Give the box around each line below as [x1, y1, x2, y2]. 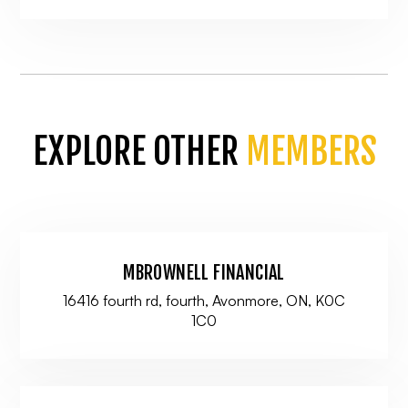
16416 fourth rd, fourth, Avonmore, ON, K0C [63, 291, 345, 310]
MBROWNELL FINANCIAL [123, 261, 285, 284]
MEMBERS [245, 129, 376, 174]
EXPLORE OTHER [32, 129, 246, 174]
